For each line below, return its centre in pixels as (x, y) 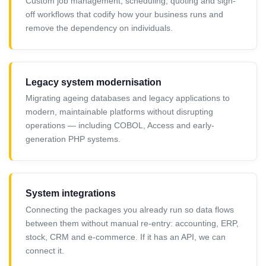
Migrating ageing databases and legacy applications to (128, 98)
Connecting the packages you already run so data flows (130, 209)
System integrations (71, 194)
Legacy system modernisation (94, 82)
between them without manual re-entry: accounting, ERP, (132, 223)
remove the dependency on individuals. (99, 28)
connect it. (45, 250)
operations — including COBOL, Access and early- (120, 126)
